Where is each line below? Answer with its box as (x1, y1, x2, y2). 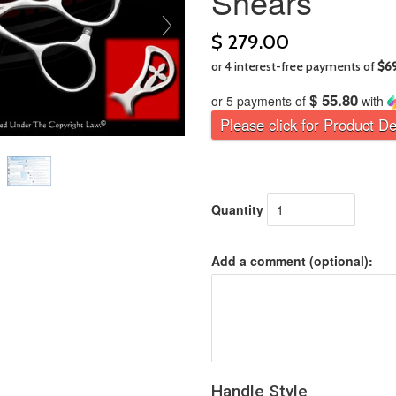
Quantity (211, 200, 263, 218)
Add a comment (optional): (211, 251, 373, 270)
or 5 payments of (211, 91, 309, 110)
